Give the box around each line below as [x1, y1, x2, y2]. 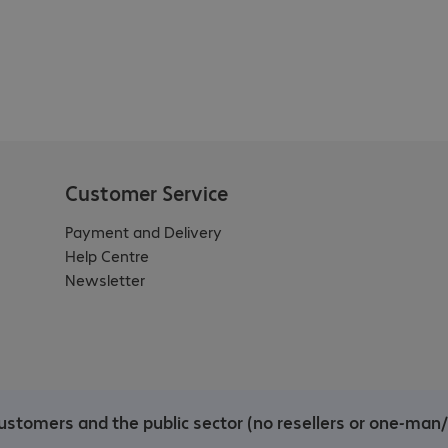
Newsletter [65, 268, 146, 290]
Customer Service [65, 178, 229, 206]
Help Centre [65, 244, 150, 266]
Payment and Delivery [65, 220, 223, 242]
